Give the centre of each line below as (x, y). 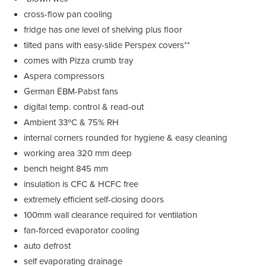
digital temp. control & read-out (84, 107)
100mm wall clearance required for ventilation (110, 215)
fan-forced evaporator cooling (82, 230)
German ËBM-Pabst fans (71, 91)
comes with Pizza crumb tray (78, 60)
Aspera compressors (64, 76)
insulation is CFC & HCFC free (81, 184)
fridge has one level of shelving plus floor (103, 29)
